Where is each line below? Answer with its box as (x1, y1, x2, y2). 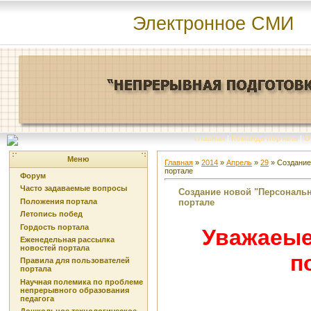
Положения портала (20, 196, 97, 205)
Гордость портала (20, 222, 89, 231)
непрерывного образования (20, 285, 129, 294)
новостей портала (20, 243, 90, 252)
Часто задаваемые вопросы (20, 184, 127, 193)
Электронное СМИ (133, 13, 294, 34)
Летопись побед (20, 210, 83, 219)
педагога (20, 294, 54, 303)
